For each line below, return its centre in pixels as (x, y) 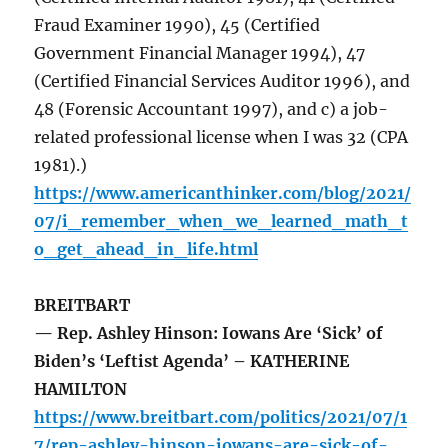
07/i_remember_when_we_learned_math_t (221, 221)
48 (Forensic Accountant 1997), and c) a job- (211, 109)
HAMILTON (81, 389)
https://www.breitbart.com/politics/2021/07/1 (221, 417)
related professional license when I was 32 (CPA (221, 137)
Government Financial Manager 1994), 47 (200, 53)
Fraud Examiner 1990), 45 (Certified (177, 25)
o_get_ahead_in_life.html (146, 249)
